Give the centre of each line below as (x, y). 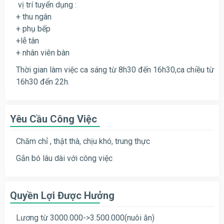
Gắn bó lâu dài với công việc (64, 158)
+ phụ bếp (33, 28)
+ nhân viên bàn (43, 52)
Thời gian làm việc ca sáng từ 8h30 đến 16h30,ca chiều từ (115, 69)
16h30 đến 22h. (43, 81)
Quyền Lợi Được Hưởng (62, 195)
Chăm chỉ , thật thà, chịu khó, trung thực (83, 141)
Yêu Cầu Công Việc (53, 119)
